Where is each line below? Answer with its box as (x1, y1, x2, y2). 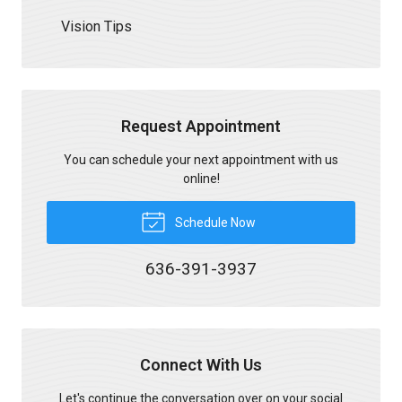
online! (182, 170, 220, 186)
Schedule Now (171, 214, 256, 230)
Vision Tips (61, 17, 132, 35)
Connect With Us (140, 354, 262, 374)
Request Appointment (121, 116, 281, 135)
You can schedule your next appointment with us (64, 152, 338, 167)
